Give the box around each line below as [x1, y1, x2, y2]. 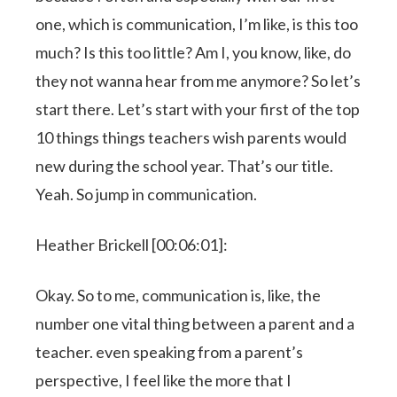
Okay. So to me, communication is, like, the [35, 284, 322, 305]
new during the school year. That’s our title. [35, 155, 334, 175]
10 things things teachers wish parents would [35, 127, 347, 147]
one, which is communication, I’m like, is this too [35, 13, 359, 34]
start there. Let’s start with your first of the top [35, 98, 361, 119]
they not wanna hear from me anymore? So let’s [35, 70, 362, 90]
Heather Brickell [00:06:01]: [35, 234, 229, 254]
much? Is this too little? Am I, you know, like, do [35, 42, 352, 62]
